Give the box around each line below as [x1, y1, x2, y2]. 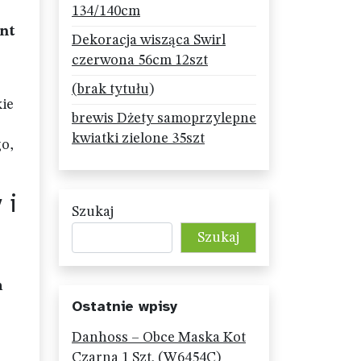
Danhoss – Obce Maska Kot [72, 330, 246, 345]
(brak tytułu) [72, 82, 154, 97]
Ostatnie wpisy [72, 297, 177, 315]
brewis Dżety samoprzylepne [72, 111, 256, 126]
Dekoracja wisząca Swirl [72, 33, 226, 48]
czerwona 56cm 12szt [72, 53, 208, 68]
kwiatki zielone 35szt [72, 131, 205, 146]
